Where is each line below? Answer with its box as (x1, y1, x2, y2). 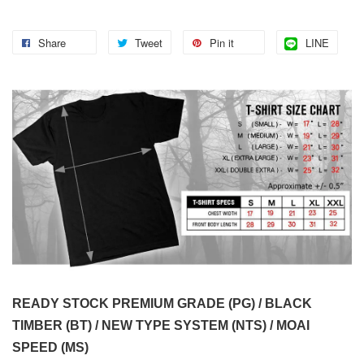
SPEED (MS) (12, 340, 89, 355)
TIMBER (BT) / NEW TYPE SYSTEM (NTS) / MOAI (12, 318, 310, 333)
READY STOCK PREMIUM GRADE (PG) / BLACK (12, 297, 312, 311)
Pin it (210, 35, 234, 51)
